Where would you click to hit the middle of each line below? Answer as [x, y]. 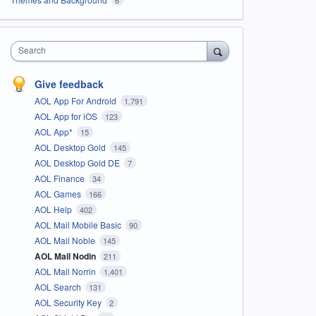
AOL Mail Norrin [66, 271]
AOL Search [59, 286]
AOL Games [59, 193]
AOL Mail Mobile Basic [79, 224]
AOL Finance [60, 178]
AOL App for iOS [67, 116]
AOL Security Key [69, 302]
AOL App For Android [76, 100]
